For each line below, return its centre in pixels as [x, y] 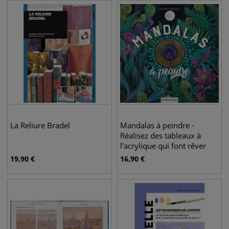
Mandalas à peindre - [157, 125]
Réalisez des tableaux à [161, 135]
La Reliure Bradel [40, 125]
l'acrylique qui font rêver [163, 146]
